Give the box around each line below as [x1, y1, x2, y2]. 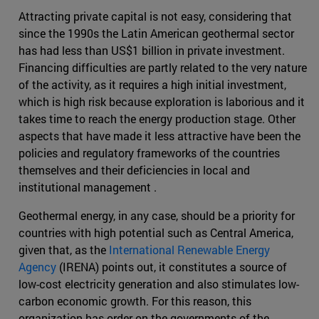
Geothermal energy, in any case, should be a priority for [19, 207, 295, 223]
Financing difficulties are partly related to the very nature [19, 59, 307, 75]
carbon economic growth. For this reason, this [19, 293, 251, 308]
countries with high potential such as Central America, [19, 224, 293, 240]
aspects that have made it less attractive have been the [19, 127, 300, 143]
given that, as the [19, 241, 109, 257]
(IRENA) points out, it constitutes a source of [56, 258, 287, 274]
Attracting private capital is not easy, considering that [19, 8, 292, 23]
